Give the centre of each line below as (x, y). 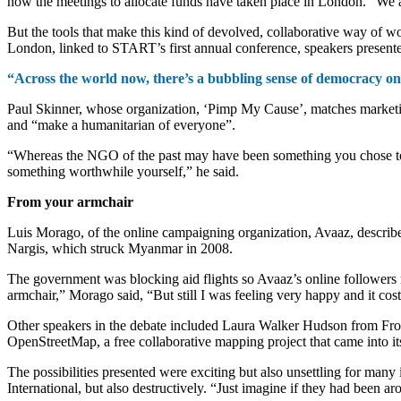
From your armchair (72, 201)
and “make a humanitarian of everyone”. (121, 124)
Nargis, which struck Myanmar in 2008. (120, 248)
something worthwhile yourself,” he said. (123, 171)
